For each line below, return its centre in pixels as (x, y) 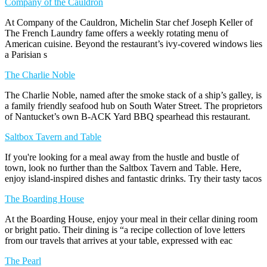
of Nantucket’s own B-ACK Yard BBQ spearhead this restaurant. (128, 116)
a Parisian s (26, 54)
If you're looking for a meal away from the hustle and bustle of (122, 157)
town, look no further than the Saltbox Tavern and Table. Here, (123, 167)
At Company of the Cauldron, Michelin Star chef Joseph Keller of (129, 22)
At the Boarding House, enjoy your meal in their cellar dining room (131, 219)
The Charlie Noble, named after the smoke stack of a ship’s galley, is (133, 95)
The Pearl (23, 260)
